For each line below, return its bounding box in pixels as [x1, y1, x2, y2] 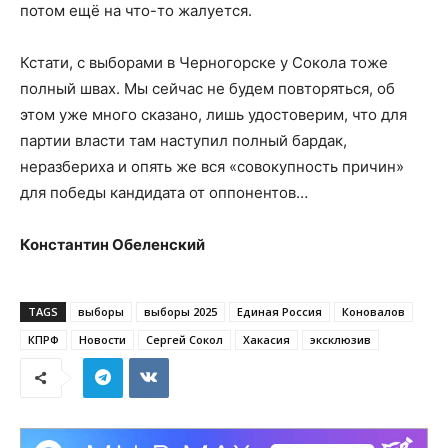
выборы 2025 [144, 303, 217, 319]
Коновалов [342, 303, 405, 319]
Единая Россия [237, 303, 322, 319]
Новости [79, 331, 126, 347]
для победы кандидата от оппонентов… [20, 182, 308, 202]
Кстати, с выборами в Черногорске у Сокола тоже [20, 52, 388, 72]
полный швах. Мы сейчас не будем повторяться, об [20, 78, 395, 98]
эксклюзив [310, 331, 371, 347]
